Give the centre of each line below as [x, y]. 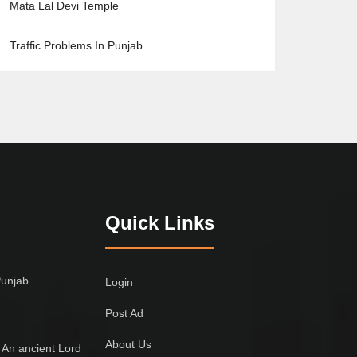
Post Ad [125, 313]
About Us [129, 344]
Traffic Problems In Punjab [76, 45]
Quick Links [160, 223]
